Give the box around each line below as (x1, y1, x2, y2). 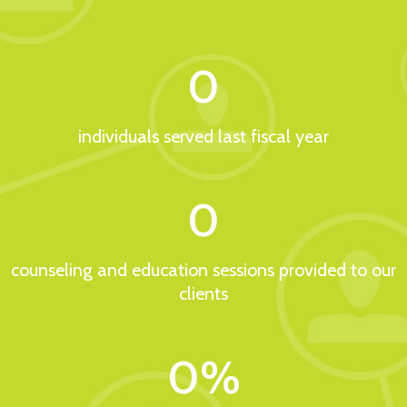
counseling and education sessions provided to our (11, 259, 396, 282)
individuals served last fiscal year (78, 125, 329, 148)
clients (179, 283, 228, 305)
